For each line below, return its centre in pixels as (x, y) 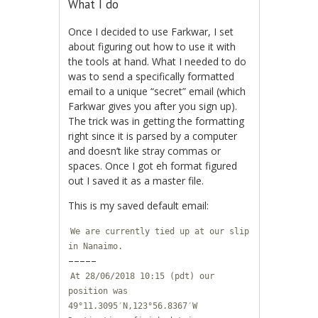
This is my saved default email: (139, 206)
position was (98, 291)
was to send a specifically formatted (152, 77)
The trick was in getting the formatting (157, 121)
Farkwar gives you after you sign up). (153, 106)
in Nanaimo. (96, 247)
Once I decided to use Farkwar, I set (151, 32)
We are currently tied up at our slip (160, 232)
